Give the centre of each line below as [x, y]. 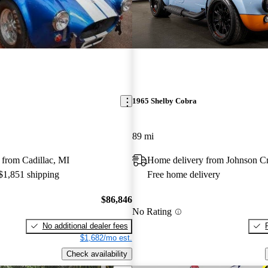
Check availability [97, 254]
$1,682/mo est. [106, 237]
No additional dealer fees [85, 226]
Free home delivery [183, 175]
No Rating [152, 212]
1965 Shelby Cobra [164, 101]
